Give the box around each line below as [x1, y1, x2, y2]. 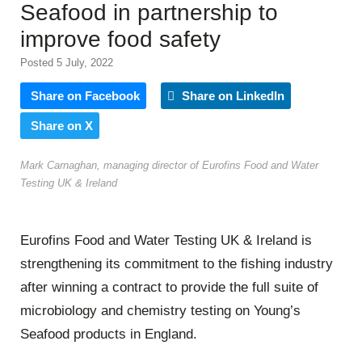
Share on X [31, 118, 93, 133]
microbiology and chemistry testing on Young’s [20, 303, 301, 319]
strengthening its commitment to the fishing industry [20, 256, 333, 272]
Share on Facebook [31, 88, 140, 103]
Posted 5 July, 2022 [20, 56, 113, 69]
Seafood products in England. [20, 326, 197, 343]
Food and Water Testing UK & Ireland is [70, 233, 312, 249]
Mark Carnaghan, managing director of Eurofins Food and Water [20, 158, 318, 171]
